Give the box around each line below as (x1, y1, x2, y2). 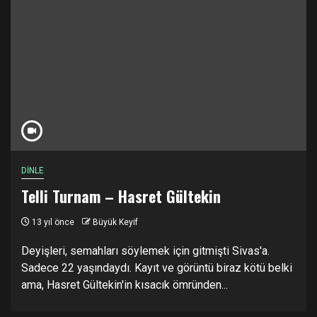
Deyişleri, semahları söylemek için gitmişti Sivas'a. (21, 244, 270, 258)
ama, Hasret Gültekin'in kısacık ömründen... (21, 278, 228, 292)
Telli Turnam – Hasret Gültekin (21, 185, 221, 208)
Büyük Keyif (93, 217, 138, 228)
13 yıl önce (30, 217, 74, 228)
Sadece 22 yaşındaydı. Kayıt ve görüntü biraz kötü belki (21, 261, 292, 275)
